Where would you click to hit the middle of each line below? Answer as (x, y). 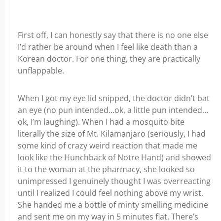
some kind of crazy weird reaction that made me (108, 146)
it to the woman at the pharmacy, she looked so (106, 169)
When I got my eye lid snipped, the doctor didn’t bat (114, 98)
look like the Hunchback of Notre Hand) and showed (114, 157)
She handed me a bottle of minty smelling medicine (113, 205)
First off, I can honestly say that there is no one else (113, 35)
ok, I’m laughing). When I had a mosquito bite (101, 122)
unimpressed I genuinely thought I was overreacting (114, 181)
